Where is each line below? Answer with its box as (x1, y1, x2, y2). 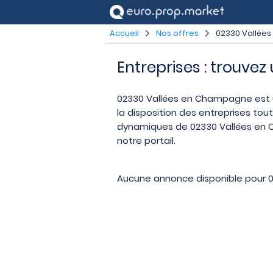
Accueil (110, 27, 139, 39)
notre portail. (117, 134, 175, 147)
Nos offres (156, 27, 199, 39)
